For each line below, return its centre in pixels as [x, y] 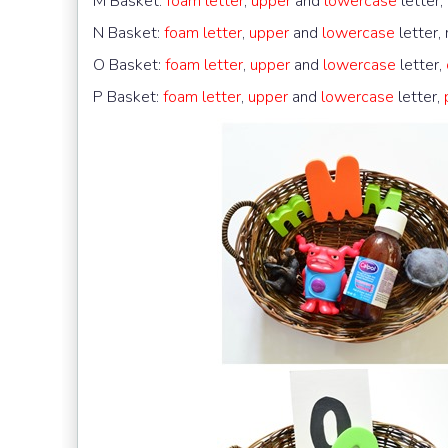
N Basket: [128, 32]
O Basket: [129, 64]
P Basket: [128, 96]
